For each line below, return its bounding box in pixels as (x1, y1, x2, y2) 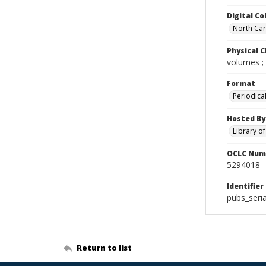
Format (227, 78, 255, 88)
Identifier (227, 181, 264, 191)
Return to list (77, 242, 132, 253)
